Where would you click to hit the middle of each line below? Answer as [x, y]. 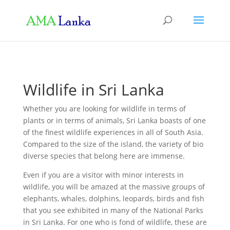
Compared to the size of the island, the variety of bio [113, 144]
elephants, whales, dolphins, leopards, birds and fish [113, 198]
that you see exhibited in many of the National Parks [113, 210]
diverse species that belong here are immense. [104, 156]
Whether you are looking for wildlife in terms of [104, 109]
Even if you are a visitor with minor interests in [103, 175]
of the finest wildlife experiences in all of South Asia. [113, 132]
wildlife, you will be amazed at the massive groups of [114, 187]
